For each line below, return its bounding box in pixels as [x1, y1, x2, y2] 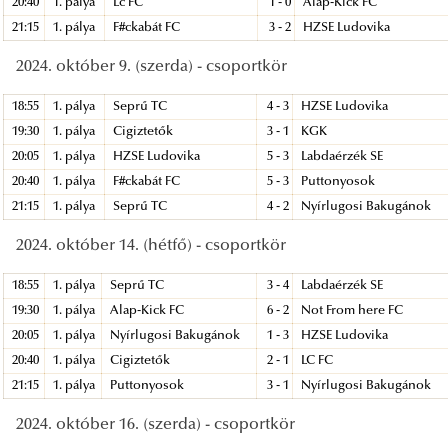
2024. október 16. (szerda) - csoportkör [16, 416, 295, 433]
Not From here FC [301, 304, 404, 317]
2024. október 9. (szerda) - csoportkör [16, 58, 287, 75]
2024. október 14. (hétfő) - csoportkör [16, 237, 286, 254]
